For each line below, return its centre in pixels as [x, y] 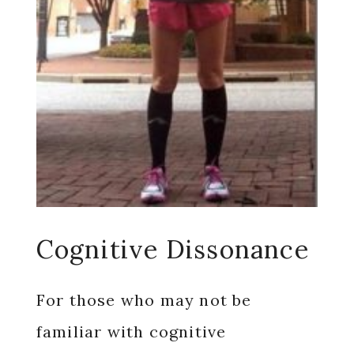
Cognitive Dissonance [172, 249]
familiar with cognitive [131, 331]
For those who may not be [144, 300]
